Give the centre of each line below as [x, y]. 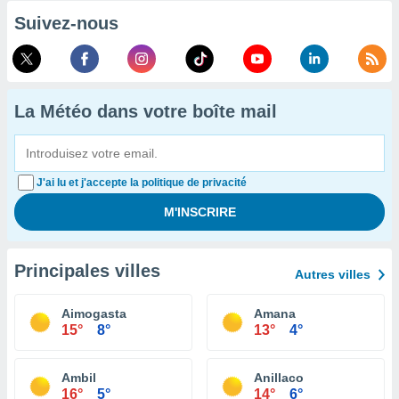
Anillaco [279, 378]
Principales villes [87, 271]
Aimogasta [94, 313]
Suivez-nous [66, 23]
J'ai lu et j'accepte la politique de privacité [142, 183]
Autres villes [333, 274]
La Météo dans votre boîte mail [146, 111]
